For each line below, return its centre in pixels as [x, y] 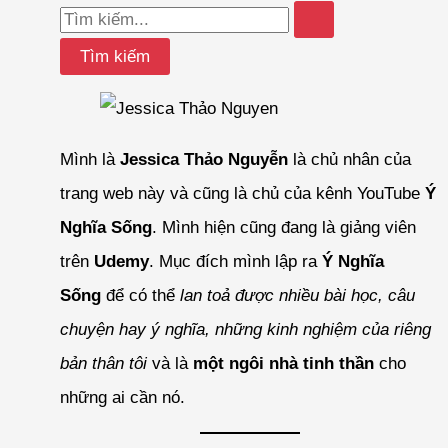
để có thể [140, 295]
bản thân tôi [103, 363]
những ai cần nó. [122, 397]
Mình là [89, 159]
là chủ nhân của [349, 159]
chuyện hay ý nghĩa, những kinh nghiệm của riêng [245, 329]
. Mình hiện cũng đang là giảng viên [283, 227]
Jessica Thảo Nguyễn [203, 159]
